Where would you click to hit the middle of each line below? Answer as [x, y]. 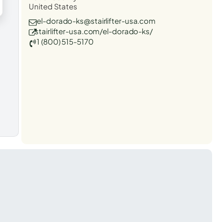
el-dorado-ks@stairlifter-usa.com [96, 20]
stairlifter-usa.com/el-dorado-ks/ [94, 31]
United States [53, 6]
